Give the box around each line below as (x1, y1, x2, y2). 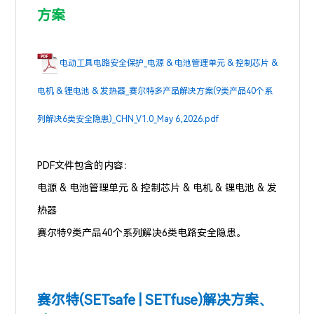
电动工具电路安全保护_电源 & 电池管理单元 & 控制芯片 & (60, 57, 278, 68)
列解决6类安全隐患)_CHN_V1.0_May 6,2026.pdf (37, 114, 219, 124)
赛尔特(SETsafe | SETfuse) (37, 291, 203, 308)
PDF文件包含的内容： (37, 159, 134, 171)
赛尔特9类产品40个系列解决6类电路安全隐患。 (37, 226, 247, 238)
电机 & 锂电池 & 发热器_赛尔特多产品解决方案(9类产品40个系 (37, 86, 273, 96)
